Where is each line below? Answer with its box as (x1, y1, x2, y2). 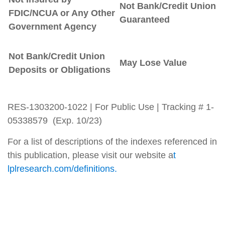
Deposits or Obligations (9, 64, 110, 75)
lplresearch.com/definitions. (8, 163, 117, 174)
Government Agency (9, 21, 96, 32)
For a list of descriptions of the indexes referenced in (8, 136, 217, 147)
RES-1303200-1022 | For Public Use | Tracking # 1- (8, 101, 214, 112)
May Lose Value (120, 57, 187, 68)
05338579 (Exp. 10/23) (8, 115, 102, 126)
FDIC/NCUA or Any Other (9, 8, 115, 18)
